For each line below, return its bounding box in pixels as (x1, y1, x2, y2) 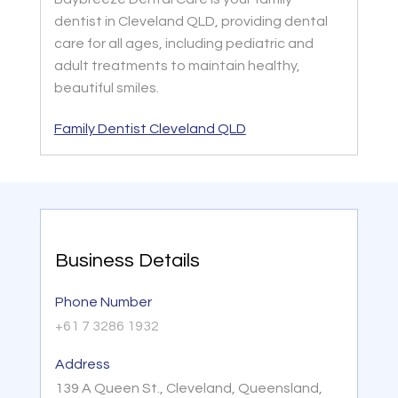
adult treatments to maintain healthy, (53, 58, 300, 73)
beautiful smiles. (53, 80, 159, 95)
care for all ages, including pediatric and (53, 36, 314, 51)
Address (54, 356, 110, 371)
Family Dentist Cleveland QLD (53, 121, 246, 136)
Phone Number (54, 294, 152, 309)
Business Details (54, 250, 200, 271)
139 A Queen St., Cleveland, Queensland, (54, 380, 322, 395)
